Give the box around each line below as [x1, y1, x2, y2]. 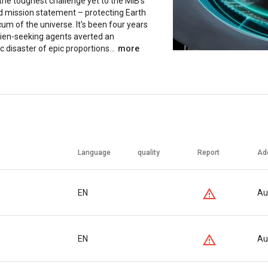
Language [78, 148, 111, 157]
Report [197, 148, 220, 157]
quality [138, 148, 160, 157]
